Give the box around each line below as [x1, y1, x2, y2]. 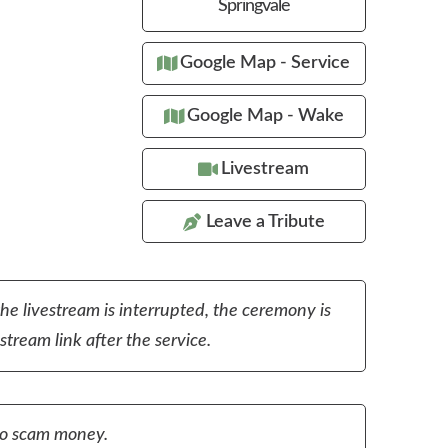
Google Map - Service [180, 54, 351, 73]
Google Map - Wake [186, 107, 344, 126]
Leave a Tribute [205, 212, 325, 231]
